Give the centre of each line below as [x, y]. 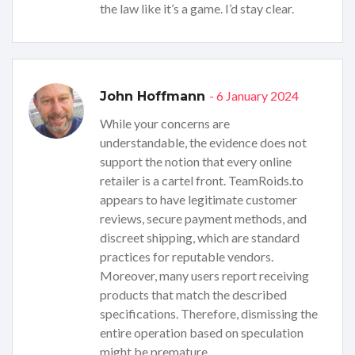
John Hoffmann [155, 97]
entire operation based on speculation [202, 333]
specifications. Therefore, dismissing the [209, 314]
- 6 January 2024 [254, 96]
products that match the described [193, 295]
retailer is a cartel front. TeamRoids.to [202, 181]
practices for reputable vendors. [187, 257]
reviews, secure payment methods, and [203, 219]
